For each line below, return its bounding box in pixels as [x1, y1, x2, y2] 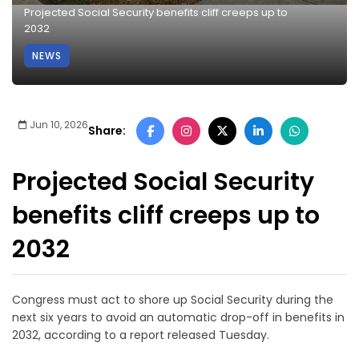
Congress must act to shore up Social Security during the [12, 291, 333, 308]
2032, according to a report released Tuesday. [12, 326, 272, 343]
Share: [88, 123, 126, 139]
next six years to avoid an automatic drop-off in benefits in [12, 309, 345, 325]
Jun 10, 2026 [27, 117, 88, 131]
